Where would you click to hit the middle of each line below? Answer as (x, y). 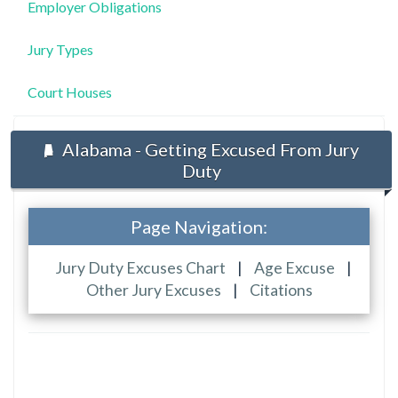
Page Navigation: (199, 227)
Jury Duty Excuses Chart (140, 268)
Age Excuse (296, 268)
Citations (281, 291)
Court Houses (70, 92)
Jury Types (60, 49)
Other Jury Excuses (155, 291)
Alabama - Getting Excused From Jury (209, 149)
